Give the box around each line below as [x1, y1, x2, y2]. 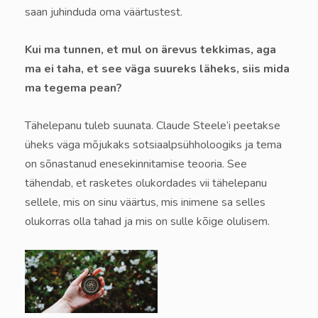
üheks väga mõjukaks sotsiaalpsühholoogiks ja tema [25, 137, 282, 153]
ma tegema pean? [25, 80, 122, 97]
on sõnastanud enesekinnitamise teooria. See [25, 156, 247, 172]
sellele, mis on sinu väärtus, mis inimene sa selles [25, 194, 265, 211]
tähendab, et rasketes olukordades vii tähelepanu [25, 175, 267, 192]
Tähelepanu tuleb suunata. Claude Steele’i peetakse [25, 118, 280, 134]
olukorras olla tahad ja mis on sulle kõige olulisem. [25, 214, 270, 230]
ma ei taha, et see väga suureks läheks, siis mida [25, 61, 290, 77]
